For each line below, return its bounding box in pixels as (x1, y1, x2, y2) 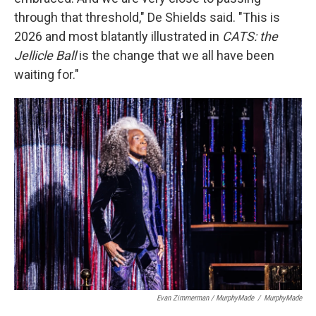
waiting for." (14, 67, 79, 83)
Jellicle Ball (14, 48, 76, 63)
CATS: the (222, 29, 278, 44)
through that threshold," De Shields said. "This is (14, 10, 280, 25)
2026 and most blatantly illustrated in (14, 29, 222, 44)
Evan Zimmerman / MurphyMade (157, 293, 254, 303)
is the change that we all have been (76, 48, 274, 63)
